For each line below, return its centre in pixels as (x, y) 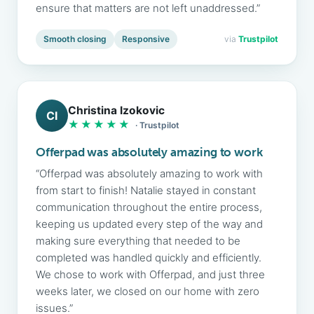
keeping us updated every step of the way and (149, 224)
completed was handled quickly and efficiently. (149, 258)
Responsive (146, 39)
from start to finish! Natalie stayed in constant (146, 190)
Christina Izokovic (116, 110)
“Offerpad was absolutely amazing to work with (149, 173)
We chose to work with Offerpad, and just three (150, 274)
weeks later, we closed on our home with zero (148, 291)
